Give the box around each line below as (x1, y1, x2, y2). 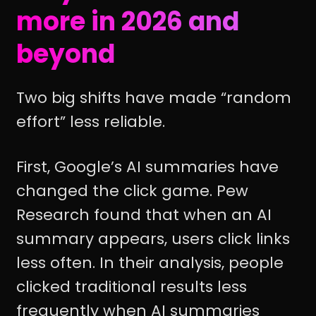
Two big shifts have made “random (16, 86, 291, 109)
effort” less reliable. (16, 110, 165, 133)
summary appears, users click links (16, 227, 290, 250)
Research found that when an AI (16, 203, 272, 226)
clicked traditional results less (16, 275, 247, 298)
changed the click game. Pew (16, 179, 248, 202)
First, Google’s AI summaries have (16, 155, 279, 178)
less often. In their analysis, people (16, 251, 284, 274)
